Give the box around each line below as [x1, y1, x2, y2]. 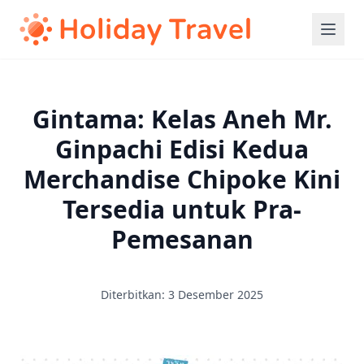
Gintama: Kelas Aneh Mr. [32, 102, 332, 136]
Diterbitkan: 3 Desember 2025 [101, 287, 263, 302]
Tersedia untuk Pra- [63, 193, 301, 226]
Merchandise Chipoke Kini [24, 162, 340, 196]
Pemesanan [110, 223, 253, 256]
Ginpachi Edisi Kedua [55, 132, 309, 166]
